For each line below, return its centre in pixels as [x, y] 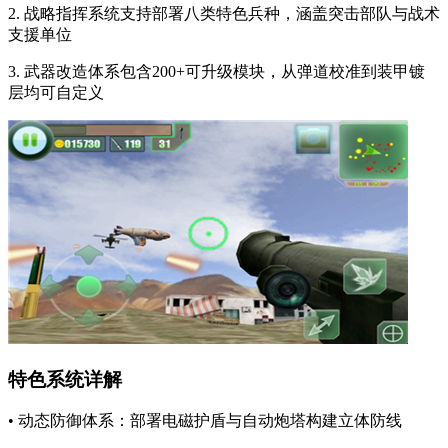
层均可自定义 [56, 92]
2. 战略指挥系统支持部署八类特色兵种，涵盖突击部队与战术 [224, 13]
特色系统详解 [65, 379]
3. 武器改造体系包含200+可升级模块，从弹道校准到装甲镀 [216, 71]
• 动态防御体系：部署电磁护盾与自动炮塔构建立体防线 [205, 421]
